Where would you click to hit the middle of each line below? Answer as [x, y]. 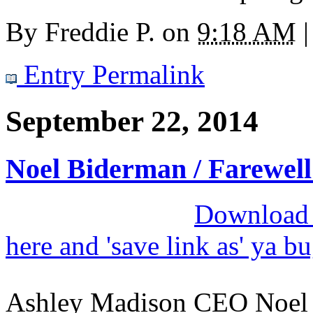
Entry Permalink [111, 75]
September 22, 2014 [132, 121]
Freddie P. [100, 32]
